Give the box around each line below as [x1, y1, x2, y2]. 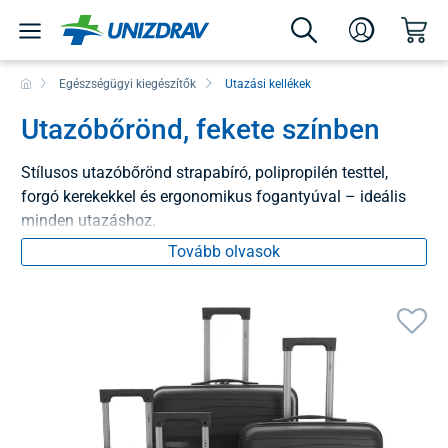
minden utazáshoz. [21, 210, 156, 230]
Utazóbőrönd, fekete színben [21, 112, 380, 146]
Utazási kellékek [224, 76, 311, 91]
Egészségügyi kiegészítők [59, 76, 197, 91]
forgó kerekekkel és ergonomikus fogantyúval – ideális [21, 186, 406, 206]
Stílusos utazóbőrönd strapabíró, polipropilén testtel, [21, 162, 388, 182]
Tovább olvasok [168, 241, 280, 261]
